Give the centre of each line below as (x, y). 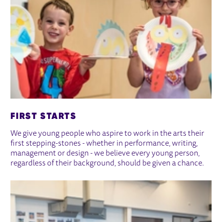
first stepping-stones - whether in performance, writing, (104, 143)
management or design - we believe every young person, (105, 153)
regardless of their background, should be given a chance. (108, 163)
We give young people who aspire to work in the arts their (108, 134)
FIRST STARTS (44, 115)
